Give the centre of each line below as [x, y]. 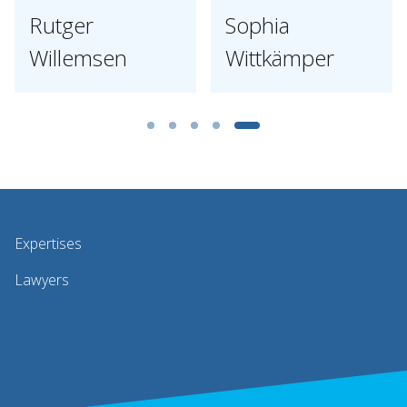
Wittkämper [280, 58]
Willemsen [78, 58]
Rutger [61, 25]
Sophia [258, 25]
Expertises [48, 244]
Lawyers [42, 280]
